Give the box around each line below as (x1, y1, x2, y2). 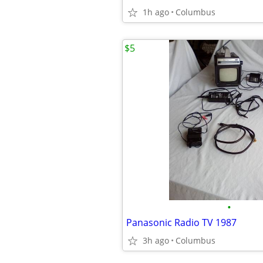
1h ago (143, 6, 169, 18)
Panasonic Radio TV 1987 (126, 216, 237, 229)
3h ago (143, 235, 169, 246)
